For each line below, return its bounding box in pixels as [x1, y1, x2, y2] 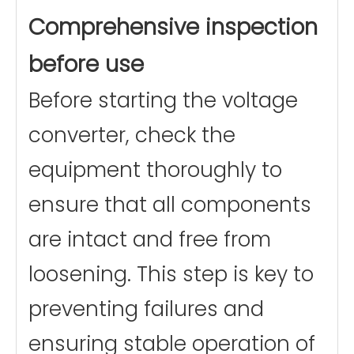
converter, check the [28, 121, 235, 150]
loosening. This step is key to [28, 260, 314, 289]
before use [28, 49, 144, 81]
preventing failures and [28, 295, 264, 324]
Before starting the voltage [28, 86, 298, 115]
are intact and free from [28, 225, 271, 254]
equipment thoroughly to [28, 156, 282, 185]
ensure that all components [28, 190, 311, 220]
